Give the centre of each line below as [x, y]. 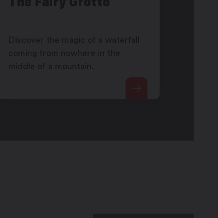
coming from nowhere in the [64, 53]
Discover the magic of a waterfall [74, 40]
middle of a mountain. [51, 66]
